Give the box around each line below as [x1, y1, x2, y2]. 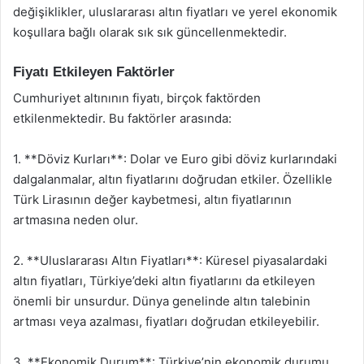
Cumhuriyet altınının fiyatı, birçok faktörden [13, 90, 261, 106]
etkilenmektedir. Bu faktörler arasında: [13, 110, 232, 126]
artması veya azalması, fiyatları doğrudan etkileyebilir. [13, 314, 319, 329]
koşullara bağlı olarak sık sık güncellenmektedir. [13, 24, 287, 40]
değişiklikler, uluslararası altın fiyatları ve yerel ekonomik [13, 3, 337, 19]
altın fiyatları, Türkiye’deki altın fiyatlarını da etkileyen [13, 273, 315, 288]
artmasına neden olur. [13, 212, 138, 227]
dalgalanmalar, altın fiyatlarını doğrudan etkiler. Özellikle [13, 171, 332, 187]
